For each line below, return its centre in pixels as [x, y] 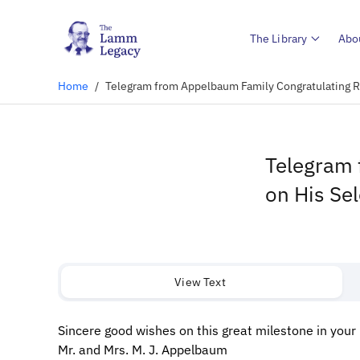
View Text [200, 282]
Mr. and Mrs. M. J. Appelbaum [143, 350]
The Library [278, 38]
